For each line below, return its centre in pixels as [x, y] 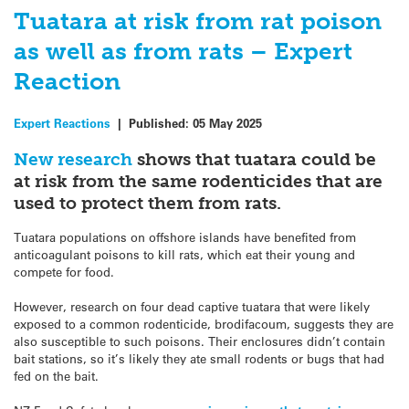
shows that [184, 160]
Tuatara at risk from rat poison [198, 22]
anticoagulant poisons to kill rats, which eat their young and [184, 254]
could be [336, 160]
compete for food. [64, 271]
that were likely [325, 307]
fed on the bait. [56, 376]
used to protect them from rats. [147, 204]
